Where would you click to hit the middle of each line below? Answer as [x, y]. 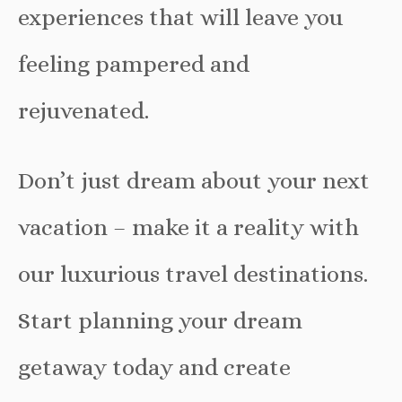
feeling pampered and [134, 64]
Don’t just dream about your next [194, 181]
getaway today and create [154, 367]
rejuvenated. [83, 111]
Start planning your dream [160, 321]
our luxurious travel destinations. [193, 274]
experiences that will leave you [180, 17]
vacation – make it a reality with [188, 227]
